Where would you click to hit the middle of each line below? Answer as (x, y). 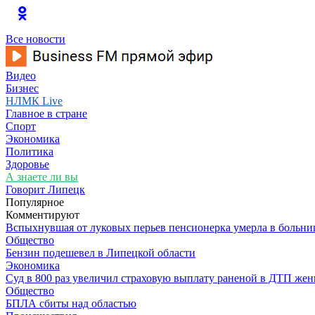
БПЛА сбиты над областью (71, 303)
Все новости (36, 39)
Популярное (35, 202)
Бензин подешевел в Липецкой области (101, 253)
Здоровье (27, 164)
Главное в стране (46, 114)
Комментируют (43, 215)
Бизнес (22, 88)
